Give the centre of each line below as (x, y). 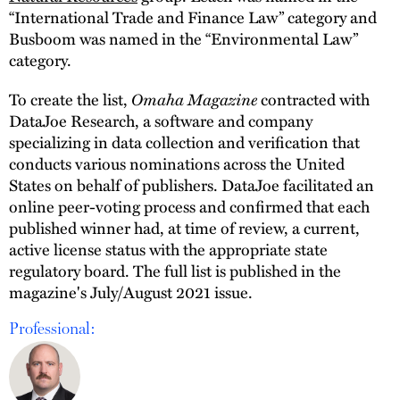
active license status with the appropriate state (168, 249)
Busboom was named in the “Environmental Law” (183, 38)
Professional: (52, 328)
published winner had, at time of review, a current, (184, 228)
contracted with (313, 99)
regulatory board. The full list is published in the (175, 271)
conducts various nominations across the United (177, 163)
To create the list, (70, 99)
